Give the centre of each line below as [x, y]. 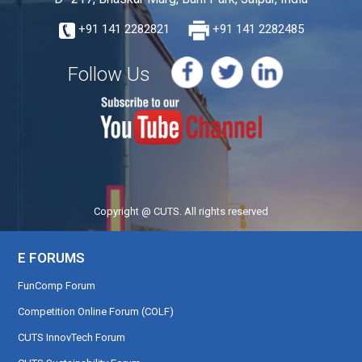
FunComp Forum [57, 285]
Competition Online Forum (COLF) [96, 311]
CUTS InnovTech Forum [72, 337]
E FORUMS [52, 257]
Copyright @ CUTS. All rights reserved [181, 211]
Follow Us [109, 74]
